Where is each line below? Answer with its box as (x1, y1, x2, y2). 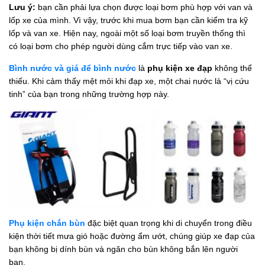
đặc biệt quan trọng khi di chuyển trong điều (85, 218, 252, 228)
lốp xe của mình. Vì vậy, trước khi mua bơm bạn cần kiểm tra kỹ (9, 15, 248, 25)
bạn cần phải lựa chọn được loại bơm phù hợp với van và (38, 2, 253, 12)
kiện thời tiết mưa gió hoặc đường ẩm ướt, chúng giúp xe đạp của (9, 231, 255, 241)
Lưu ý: (9, 2, 38, 12)
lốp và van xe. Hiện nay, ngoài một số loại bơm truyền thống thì (9, 28, 245, 38)
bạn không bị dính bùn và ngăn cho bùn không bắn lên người (9, 244, 238, 254)
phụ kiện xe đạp (147, 63, 215, 73)
